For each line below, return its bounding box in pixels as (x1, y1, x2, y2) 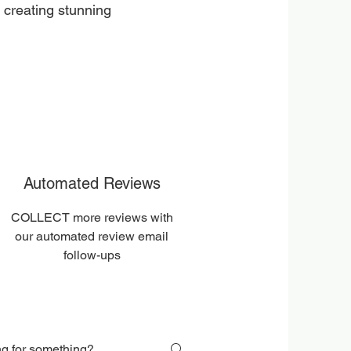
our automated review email (15, 229, 168, 244)
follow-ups (63, 248, 121, 262)
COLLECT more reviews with (10, 210, 173, 225)
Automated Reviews (23, 174, 161, 193)
